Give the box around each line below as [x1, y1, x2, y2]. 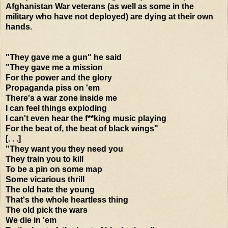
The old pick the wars [6, 205, 88, 214]
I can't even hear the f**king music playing [6, 113, 166, 123]
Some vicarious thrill [6, 175, 84, 184]
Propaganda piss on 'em [6, 83, 100, 92]
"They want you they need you [6, 144, 123, 153]
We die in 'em [6, 215, 56, 224]
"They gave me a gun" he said [6, 52, 122, 62]
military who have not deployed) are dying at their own [6, 12, 213, 21]
